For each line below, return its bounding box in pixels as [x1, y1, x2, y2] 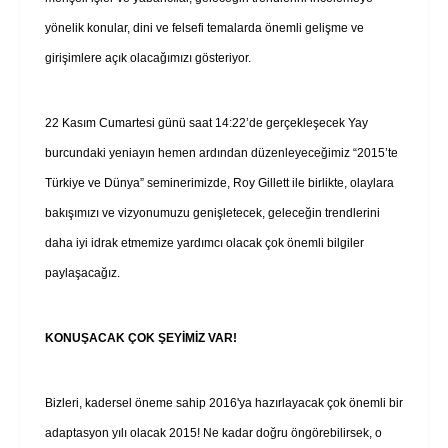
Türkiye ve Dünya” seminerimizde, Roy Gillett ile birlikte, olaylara [45, 175, 394, 190]
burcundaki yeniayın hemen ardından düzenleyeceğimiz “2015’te [45, 145, 398, 160]
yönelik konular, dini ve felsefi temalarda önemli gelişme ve [45, 20, 364, 35]
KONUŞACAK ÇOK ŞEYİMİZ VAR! [45, 330, 237, 345]
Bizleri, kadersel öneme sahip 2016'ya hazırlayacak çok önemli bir [45, 395, 403, 410]
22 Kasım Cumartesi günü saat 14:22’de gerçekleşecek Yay [45, 115, 368, 130]
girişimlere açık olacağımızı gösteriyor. [45, 50, 251, 65]
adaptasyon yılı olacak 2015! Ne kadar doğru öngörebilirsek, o [45, 425, 382, 440]
